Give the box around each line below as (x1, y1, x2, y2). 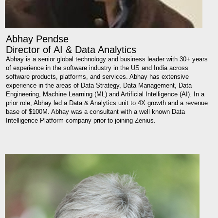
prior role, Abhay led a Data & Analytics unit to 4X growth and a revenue (6, 99, 208, 107)
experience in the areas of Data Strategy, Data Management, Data (6, 82, 192, 90)
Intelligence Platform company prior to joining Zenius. (6, 117, 156, 125)
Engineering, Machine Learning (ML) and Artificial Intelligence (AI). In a (6, 91, 204, 98)
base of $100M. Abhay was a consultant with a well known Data (6, 108, 185, 116)
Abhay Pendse (6, 34, 69, 45)
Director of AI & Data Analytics (6, 44, 136, 55)
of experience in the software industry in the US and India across (6, 64, 188, 72)
